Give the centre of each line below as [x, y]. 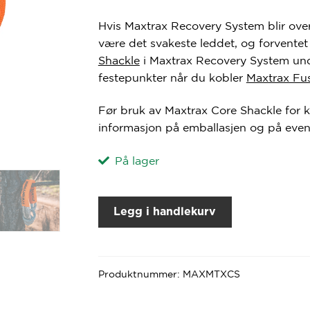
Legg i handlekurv [165, 211]
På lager [137, 161]
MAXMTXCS [211, 274]
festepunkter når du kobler [172, 77]
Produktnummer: [140, 274]
